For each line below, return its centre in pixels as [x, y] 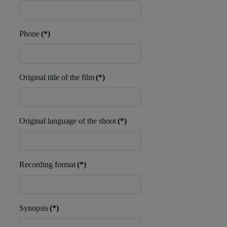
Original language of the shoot [68, 121]
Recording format [47, 165]
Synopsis [34, 208]
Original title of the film [57, 78]
